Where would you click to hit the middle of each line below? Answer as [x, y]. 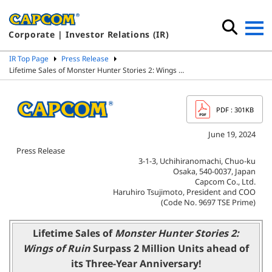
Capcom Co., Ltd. [225, 182]
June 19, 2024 [232, 134]
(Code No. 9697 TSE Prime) [208, 202]
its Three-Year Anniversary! [136, 263]
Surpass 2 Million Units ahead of [171, 248]
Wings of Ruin [57, 248]
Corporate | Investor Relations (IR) [89, 34]
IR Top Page [29, 59]
